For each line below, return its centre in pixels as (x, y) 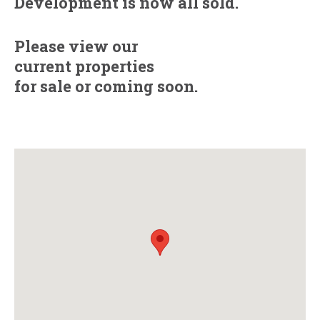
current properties (84, 66)
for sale (43, 86)
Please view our (76, 46)
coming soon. (146, 86)
